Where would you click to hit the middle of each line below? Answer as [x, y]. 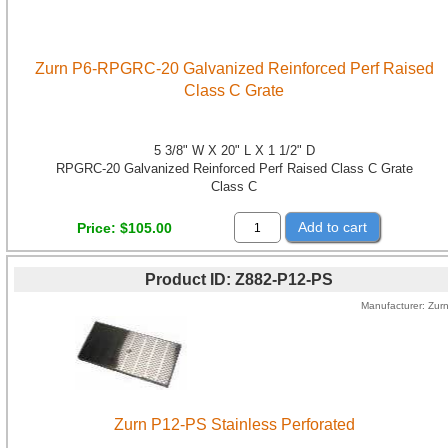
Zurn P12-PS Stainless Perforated [234, 424]
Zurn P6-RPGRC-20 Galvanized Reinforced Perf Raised [234, 69]
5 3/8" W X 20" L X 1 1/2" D [234, 151]
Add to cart [332, 227]
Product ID [185, 279]
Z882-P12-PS [284, 279]
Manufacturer [391, 305]
